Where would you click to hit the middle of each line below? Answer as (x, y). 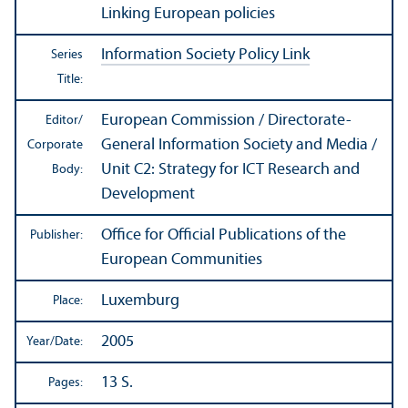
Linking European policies (188, 15)
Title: (70, 80)
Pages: (66, 383)
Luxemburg (140, 301)
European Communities (182, 260)
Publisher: (56, 236)
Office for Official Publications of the (224, 236)
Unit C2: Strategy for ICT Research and (230, 170)
